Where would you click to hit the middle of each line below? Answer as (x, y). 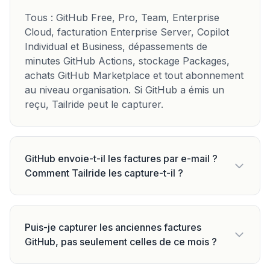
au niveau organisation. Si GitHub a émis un (124, 90)
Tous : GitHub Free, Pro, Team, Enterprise (122, 17)
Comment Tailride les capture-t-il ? (104, 173)
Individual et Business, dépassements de (116, 46)
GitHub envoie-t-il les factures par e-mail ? (121, 159)
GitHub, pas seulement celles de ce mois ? (121, 242)
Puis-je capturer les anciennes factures (113, 227)
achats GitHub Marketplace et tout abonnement (134, 75)
